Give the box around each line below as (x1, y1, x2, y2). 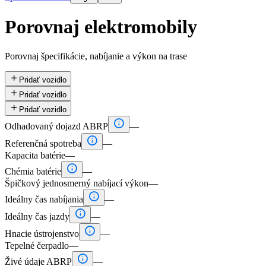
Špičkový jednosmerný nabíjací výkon (5, 178, 148, 188)
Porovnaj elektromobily (5, 16, 197, 38)
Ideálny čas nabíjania (5, 194, 83, 204)
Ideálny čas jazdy (5, 211, 69, 221)
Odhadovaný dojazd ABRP (5, 121, 108, 131)
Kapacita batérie (5, 150, 65, 160)
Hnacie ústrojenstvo (5, 228, 79, 239)
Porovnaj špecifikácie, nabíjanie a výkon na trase (5, 50, 187, 61)
